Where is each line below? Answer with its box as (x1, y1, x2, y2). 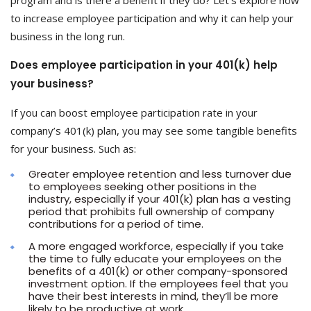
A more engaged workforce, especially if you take (28, 239, 284, 253)
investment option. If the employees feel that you (28, 276, 288, 291)
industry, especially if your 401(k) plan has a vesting (28, 192, 291, 206)
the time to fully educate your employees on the (28, 251, 282, 266)
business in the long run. (10, 29, 125, 43)
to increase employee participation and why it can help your (10, 11, 294, 25)
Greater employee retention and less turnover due (28, 167, 292, 181)
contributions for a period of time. (28, 217, 203, 231)
